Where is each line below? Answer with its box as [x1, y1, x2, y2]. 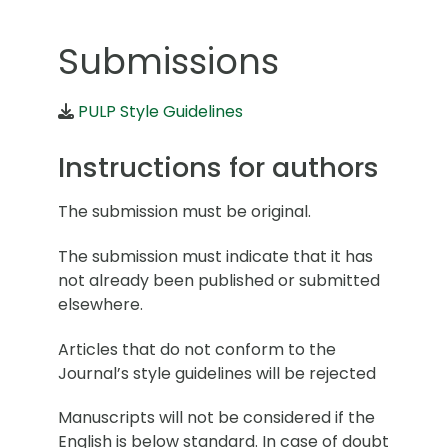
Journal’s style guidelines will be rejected [58, 361, 376, 385]
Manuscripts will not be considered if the [58, 406, 375, 430]
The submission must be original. [58, 200, 311, 223]
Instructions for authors [58, 148, 379, 187]
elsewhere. [58, 292, 143, 316]
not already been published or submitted [58, 268, 380, 292]
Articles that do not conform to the [58, 337, 336, 361]
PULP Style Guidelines [78, 100, 243, 123]
